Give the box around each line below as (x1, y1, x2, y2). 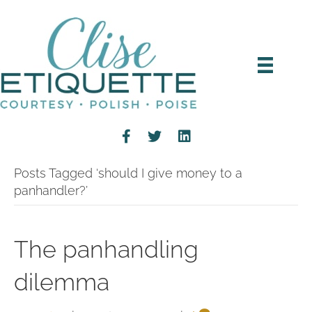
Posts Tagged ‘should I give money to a (14, 166, 242, 180)
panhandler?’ (14, 183, 88, 198)
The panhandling (14, 235, 198, 263)
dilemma (14, 268, 109, 296)
